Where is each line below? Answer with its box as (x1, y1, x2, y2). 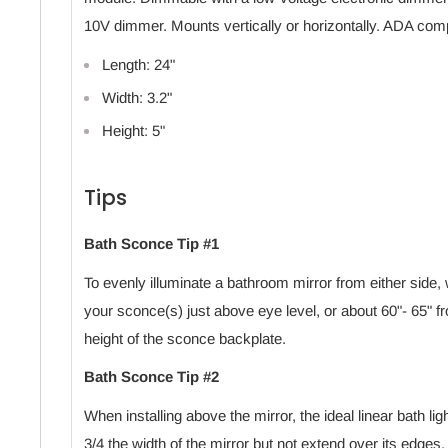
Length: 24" (102, 55, 175, 73)
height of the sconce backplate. (84, 329, 286, 347)
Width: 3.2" (102, 88, 172, 106)
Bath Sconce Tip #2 (84, 368, 219, 386)
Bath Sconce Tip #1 (84, 235, 219, 253)
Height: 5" (102, 121, 165, 139)
